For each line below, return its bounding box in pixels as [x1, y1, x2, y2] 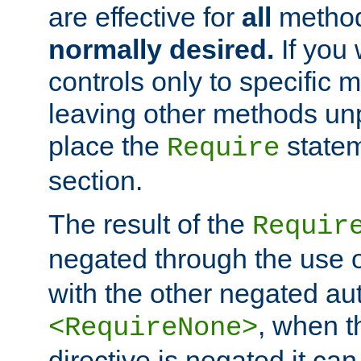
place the [48, 131, 167, 162]
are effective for [48, 2, 242, 33]
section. [48, 165, 143, 197]
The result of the [48, 209, 252, 240]
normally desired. [48, 34, 274, 65]
